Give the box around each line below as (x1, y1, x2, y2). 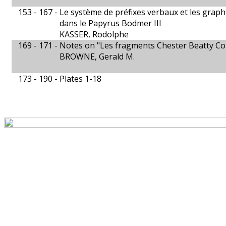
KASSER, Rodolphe (60, 29, 129, 40)
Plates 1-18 (60, 73, 101, 84)
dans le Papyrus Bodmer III (60, 18, 161, 29)
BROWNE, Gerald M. (60, 51, 135, 62)
